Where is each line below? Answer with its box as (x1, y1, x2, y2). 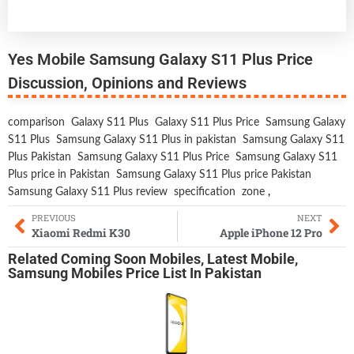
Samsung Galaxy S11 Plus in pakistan (56, 134, 236, 145)
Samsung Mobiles (8, 265, 122, 282)
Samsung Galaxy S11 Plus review (8, 186, 168, 198)
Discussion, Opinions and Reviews (8, 73, 247, 92)
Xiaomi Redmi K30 (32, 224, 130, 240)
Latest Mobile (207, 250, 295, 268)
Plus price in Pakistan (8, 168, 110, 180)
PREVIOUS (32, 211, 76, 224)
